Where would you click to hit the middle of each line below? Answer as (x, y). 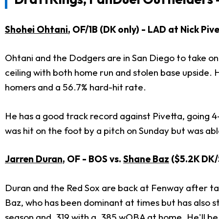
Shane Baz (146, 159)
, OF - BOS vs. (93, 159)
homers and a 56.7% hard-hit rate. (76, 87)
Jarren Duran (34, 159)
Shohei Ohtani (36, 29)
